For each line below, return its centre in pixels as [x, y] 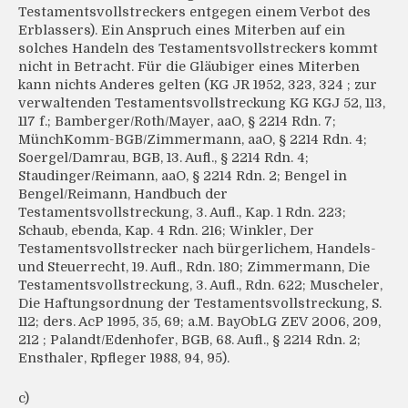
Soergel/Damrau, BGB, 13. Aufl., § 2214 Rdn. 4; [163, 158]
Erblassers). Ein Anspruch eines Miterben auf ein [182, 31]
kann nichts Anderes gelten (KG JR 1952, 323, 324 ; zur [198, 85]
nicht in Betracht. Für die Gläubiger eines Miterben [189, 67]
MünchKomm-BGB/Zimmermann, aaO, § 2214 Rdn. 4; [193, 140]
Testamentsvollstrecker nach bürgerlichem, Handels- [197, 249]
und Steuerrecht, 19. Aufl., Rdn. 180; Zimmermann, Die [194, 267]
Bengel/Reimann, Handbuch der [123, 194]
